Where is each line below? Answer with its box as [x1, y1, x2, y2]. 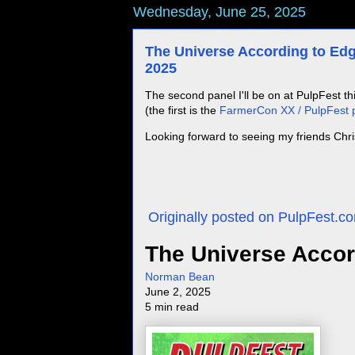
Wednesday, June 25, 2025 [133, 4, 306, 21]
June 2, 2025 [145, 285, 211, 299]
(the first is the [145, 104, 219, 117]
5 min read [145, 300, 199, 314]
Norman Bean [145, 270, 215, 284]
